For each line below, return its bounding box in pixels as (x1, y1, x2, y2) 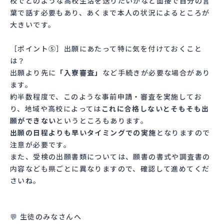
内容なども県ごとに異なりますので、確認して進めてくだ (10, 163, 210, 173)
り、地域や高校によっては (10, 103, 101, 113)
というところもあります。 (56, 115, 148, 125)
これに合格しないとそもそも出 (101, 103, 209, 113)
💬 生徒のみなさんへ (10, 211, 81, 221)
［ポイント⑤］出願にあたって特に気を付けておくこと (10, 43, 202, 53)
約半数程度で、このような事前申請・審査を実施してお (10, 91, 202, 101)
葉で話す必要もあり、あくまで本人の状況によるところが (10, 7, 210, 17)
